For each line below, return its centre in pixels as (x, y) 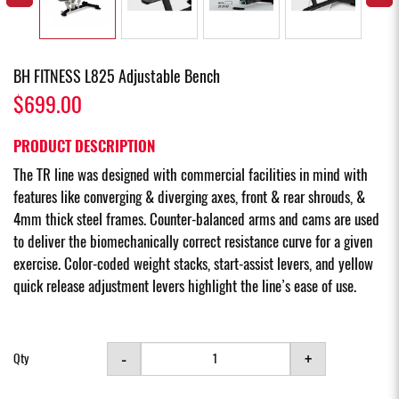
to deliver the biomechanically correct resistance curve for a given (193, 241)
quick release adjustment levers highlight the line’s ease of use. (185, 285)
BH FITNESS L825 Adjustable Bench (117, 76)
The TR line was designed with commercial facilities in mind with (191, 174)
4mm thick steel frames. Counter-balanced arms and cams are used (196, 219)
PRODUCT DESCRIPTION (84, 146)
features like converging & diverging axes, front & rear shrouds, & (189, 196)
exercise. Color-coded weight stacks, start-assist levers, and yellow (193, 263)
